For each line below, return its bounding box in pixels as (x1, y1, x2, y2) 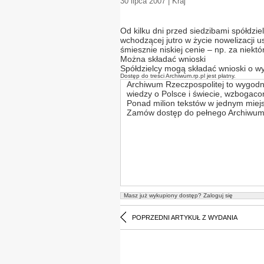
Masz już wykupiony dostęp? (124, 192, 202, 199)
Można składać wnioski (120, 54, 206, 64)
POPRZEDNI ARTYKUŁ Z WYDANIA (132, 214, 237, 221)
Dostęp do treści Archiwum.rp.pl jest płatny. (120, 72, 236, 79)
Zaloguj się (202, 192, 233, 199)
